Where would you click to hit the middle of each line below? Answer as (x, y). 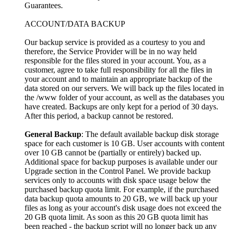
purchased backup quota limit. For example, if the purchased (122, 189)
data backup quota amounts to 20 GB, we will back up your (121, 198)
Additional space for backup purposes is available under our (121, 162)
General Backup (53, 134)
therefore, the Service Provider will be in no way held (111, 51)
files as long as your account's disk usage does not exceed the (123, 208)
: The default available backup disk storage (150, 134)
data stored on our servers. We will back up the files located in (124, 88)
